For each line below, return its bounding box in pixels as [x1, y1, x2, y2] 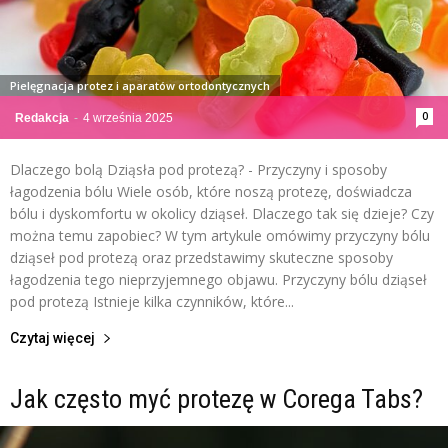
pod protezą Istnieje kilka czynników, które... [10, 291, 294, 311]
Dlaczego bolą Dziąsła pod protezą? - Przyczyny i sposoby [10, 159, 387, 179]
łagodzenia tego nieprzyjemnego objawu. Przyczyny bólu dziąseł [10, 269, 427, 289]
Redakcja [15, 110, 69, 125]
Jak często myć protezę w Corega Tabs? [10, 383, 423, 414]
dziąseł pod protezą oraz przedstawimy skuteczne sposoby [10, 247, 393, 267]
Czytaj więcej [10, 329, 95, 346]
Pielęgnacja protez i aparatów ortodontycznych [10, 77, 270, 93]
